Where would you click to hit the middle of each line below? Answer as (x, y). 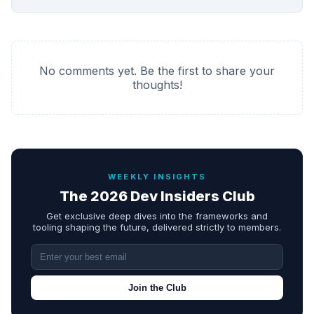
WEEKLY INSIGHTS (157, 176)
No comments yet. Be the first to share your (157, 70)
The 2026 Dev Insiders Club (157, 196)
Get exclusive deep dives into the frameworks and (157, 216)
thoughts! (157, 84)
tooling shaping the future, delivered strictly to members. (157, 227)
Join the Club (157, 287)
